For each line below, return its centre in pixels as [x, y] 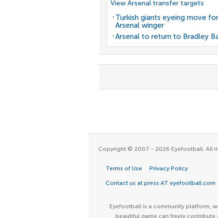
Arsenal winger [140, 25]
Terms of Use [124, 168]
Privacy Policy [169, 168]
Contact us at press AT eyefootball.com [161, 183]
